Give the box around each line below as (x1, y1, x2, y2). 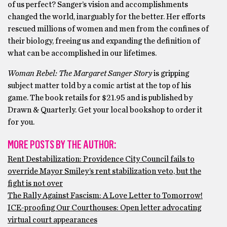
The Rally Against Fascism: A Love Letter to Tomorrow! (8, 192, 203, 200)
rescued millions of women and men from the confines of (8, 25, 209, 33)
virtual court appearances (8, 216, 97, 224)
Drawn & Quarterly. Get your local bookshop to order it (8, 106, 202, 114)
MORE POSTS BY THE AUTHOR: (8, 138, 116, 152)
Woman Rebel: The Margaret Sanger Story (8, 69, 152, 78)
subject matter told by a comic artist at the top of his (8, 82, 191, 90)
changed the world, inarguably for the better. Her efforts (8, 13, 205, 21)
